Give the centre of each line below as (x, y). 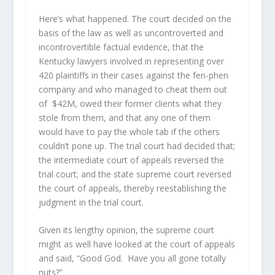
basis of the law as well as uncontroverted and (131, 33)
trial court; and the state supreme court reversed (135, 174)
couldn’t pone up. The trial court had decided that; (137, 145)
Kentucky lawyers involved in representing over (131, 61)
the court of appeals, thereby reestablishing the (132, 188)
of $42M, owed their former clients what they (130, 103)
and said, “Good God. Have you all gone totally (132, 258)
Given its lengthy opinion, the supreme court (126, 230)
